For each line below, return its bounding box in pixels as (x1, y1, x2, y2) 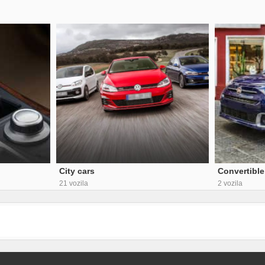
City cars (59, 166, 95, 176)
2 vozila (218, 179, 243, 188)
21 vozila (59, 179, 88, 188)
